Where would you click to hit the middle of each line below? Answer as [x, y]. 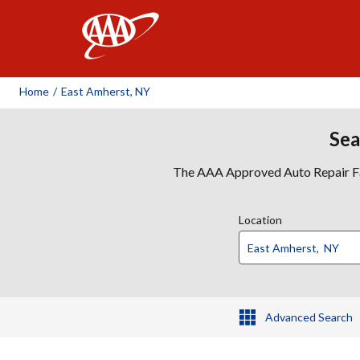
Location [260, 220]
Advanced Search [309, 317]
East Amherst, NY [106, 91]
